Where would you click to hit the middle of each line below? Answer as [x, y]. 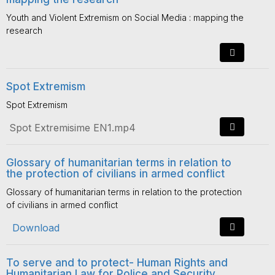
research [24, 30]
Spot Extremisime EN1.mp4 [72, 128]
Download [36, 228]
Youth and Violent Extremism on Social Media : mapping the [125, 17]
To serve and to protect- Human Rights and [117, 263]
